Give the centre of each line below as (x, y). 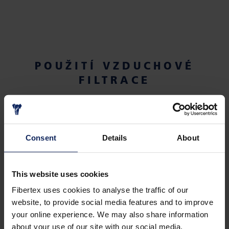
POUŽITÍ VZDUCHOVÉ (114, 65)
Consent (41, 138)
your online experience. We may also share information (110, 214)
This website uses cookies (60, 174)
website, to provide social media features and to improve (112, 202)
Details (114, 138)
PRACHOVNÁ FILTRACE (78, 223)
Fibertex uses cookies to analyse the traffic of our (100, 190)
